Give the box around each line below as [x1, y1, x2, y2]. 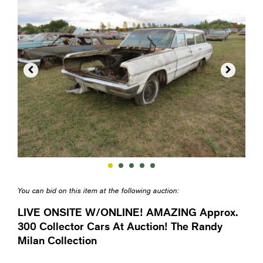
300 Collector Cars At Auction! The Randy [18, 220, 222, 233]
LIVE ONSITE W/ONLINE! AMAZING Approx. [18, 205, 238, 219]
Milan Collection [18, 234, 97, 247]
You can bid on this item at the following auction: [18, 186, 179, 195]
